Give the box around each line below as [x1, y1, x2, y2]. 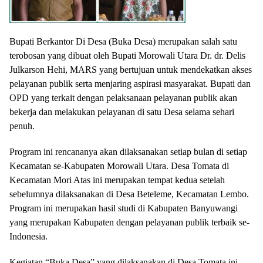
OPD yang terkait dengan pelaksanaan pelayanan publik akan [9, 93, 237, 103]
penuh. [9, 121, 35, 131]
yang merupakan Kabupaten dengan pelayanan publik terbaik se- [9, 217, 249, 227]
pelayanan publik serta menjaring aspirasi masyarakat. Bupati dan [9, 79, 251, 89]
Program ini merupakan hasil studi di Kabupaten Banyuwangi [9, 203, 238, 213]
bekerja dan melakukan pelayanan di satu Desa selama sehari [9, 107, 234, 117]
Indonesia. [9, 231, 48, 241]
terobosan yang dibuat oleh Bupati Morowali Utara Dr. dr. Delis [9, 50, 245, 60]
